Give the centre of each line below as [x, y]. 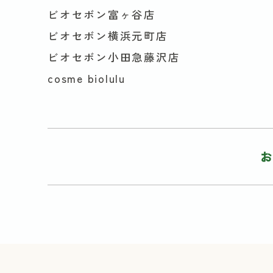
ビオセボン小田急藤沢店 [114, 57]
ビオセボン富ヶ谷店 [102, 14]
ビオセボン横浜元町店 [108, 35]
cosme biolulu [87, 78]
